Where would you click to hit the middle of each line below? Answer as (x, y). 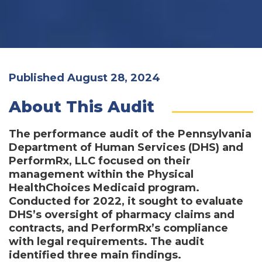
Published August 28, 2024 (85, 77)
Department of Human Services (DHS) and (126, 147)
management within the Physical (101, 174)
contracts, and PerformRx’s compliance (118, 228)
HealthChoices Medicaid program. (104, 187)
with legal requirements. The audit (106, 241)
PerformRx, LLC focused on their (100, 161)
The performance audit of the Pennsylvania (130, 134)
